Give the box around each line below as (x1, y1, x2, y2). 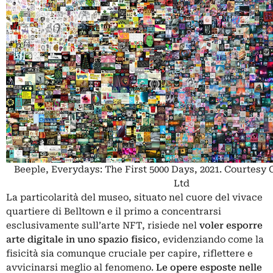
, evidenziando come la (157, 234, 264, 246)
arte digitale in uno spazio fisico (6, 234, 157, 246)
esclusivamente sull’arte (6, 220, 122, 232)
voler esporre (199, 220, 263, 232)
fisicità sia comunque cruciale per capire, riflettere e (6, 248, 253, 260)
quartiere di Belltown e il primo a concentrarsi (6, 206, 221, 218)
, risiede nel (142, 220, 199, 232)
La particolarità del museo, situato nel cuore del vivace (6, 192, 263, 204)
